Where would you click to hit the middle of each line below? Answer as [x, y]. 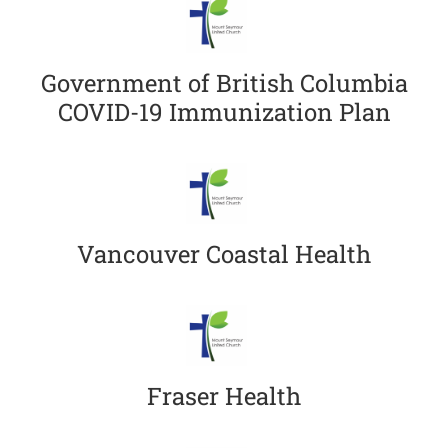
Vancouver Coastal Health [224, 253]
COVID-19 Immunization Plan [224, 111]
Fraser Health [224, 395]
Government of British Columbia [224, 82]
